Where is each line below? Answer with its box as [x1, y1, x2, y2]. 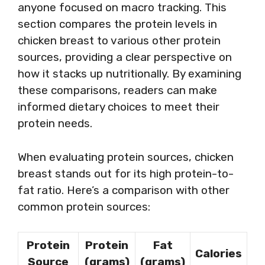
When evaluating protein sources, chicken [18, 150, 234, 164]
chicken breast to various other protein [18, 34, 221, 47]
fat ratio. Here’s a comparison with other [18, 183, 230, 197]
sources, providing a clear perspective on [18, 50, 232, 64]
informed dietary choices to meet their [18, 100, 219, 114]
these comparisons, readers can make [18, 83, 217, 97]
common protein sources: [18, 199, 150, 214]
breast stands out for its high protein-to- [18, 166, 234, 180]
